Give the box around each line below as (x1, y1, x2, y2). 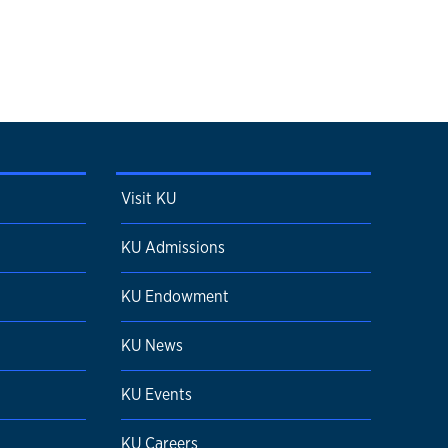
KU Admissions (121, 236, 225, 258)
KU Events (121, 383, 192, 405)
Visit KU (121, 187, 176, 209)
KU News (121, 334, 183, 356)
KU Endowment (121, 285, 229, 307)
